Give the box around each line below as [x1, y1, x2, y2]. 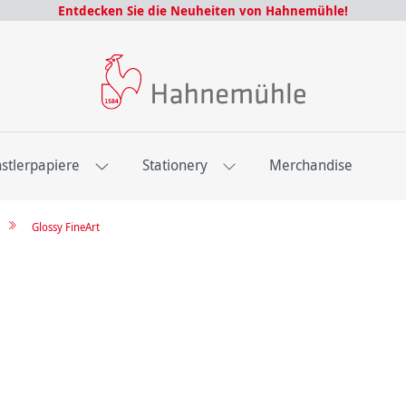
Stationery [141, 155, 208, 176]
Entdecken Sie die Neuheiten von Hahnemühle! [58, 2, 348, 19]
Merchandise [269, 155, 353, 176]
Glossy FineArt [32, 219, 100, 235]
